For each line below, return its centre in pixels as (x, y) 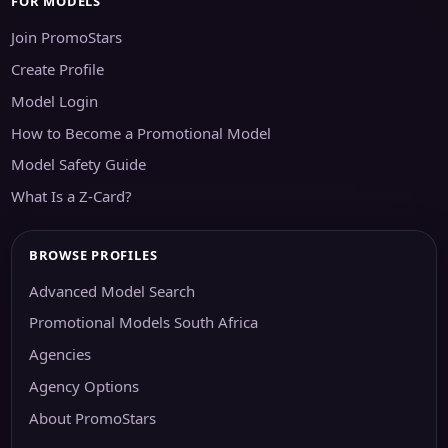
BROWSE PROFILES (93, 254)
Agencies (59, 354)
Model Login (55, 100)
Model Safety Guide (79, 164)
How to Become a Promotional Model (141, 132)
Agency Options (83, 385)
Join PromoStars (67, 37)
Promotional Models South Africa (143, 322)
